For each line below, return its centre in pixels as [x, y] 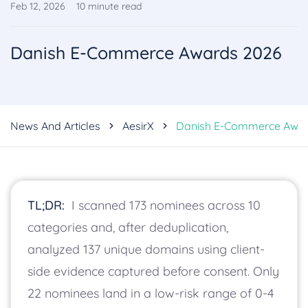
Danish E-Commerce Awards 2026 [146, 52]
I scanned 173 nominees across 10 [164, 205]
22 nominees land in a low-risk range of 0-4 [151, 293]
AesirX [138, 125]
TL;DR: [48, 205]
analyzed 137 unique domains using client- [146, 249]
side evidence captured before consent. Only [153, 271]
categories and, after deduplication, [128, 227]
